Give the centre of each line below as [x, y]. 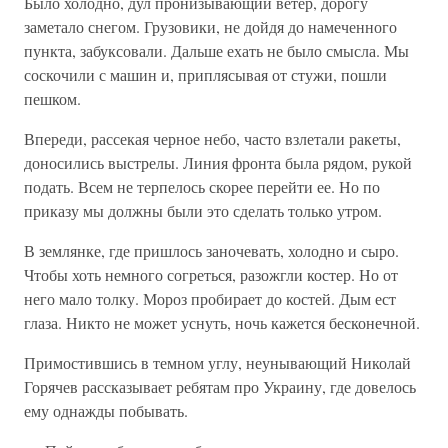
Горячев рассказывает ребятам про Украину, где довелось [220, 386]
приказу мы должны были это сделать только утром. [203, 210]
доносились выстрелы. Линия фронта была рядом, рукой [218, 162]
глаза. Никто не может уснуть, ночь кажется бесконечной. [222, 322]
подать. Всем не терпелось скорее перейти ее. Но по [202, 186]
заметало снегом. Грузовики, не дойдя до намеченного [210, 26]
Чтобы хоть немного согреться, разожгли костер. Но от [211, 274]
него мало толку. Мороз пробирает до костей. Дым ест [210, 298]
